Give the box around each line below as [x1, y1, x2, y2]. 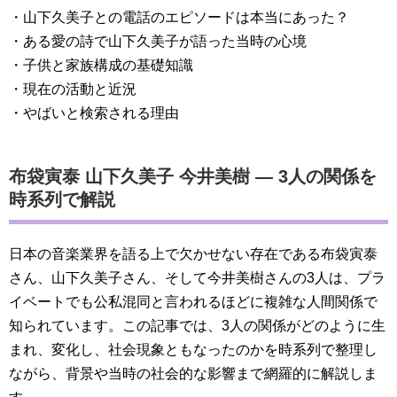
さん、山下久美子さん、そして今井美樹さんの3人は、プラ [9, 270, 385, 285]
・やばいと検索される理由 [9, 105, 179, 121]
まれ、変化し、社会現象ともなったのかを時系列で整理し [9, 342, 378, 357]
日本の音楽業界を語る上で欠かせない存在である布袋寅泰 [9, 246, 378, 261]
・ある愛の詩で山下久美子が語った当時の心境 [9, 34, 307, 49]
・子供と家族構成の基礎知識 [9, 58, 193, 73]
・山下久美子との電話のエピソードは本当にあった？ [9, 10, 349, 25]
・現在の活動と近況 [9, 82, 136, 97]
